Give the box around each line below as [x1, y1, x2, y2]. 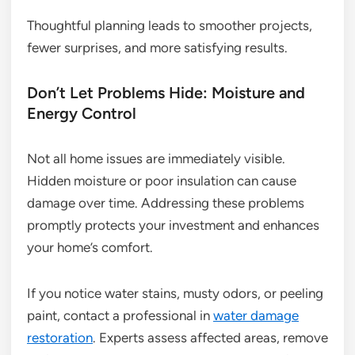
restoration [27, 330, 93, 346]
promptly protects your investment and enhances [27, 217, 319, 234]
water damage [213, 307, 299, 324]
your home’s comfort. [27, 239, 153, 256]
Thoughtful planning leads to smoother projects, [27, 17, 312, 34]
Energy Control [27, 104, 136, 124]
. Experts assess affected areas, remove [93, 330, 328, 346]
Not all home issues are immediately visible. [27, 151, 285, 167]
